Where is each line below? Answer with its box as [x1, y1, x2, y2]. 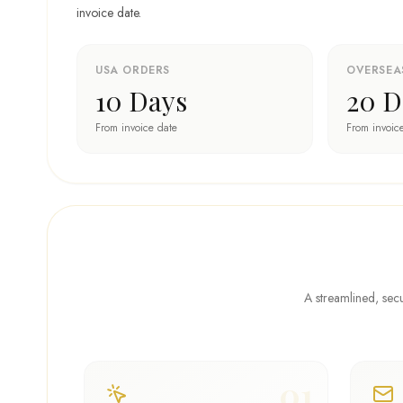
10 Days [95, 83, 187, 119]
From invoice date [95, 120, 177, 136]
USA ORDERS [95, 62, 170, 78]
